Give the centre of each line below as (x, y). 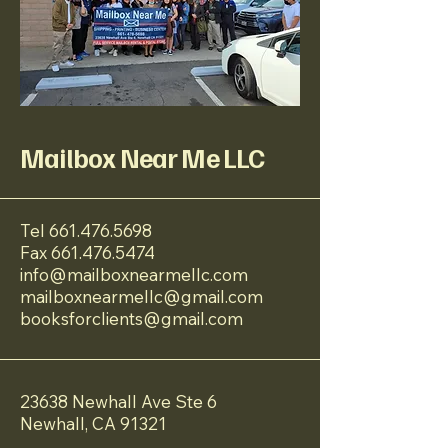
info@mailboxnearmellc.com (134, 274)
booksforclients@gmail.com (131, 318)
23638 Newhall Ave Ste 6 (118, 401)
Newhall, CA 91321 (93, 423)
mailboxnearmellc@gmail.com (141, 296)
